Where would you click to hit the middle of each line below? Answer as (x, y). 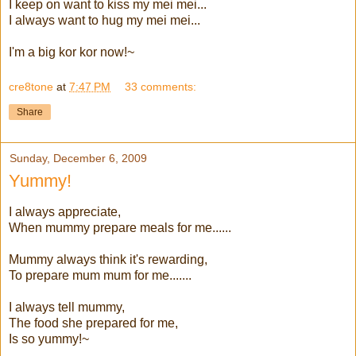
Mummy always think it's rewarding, (108, 259)
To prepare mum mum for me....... (100, 275)
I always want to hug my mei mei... (104, 21)
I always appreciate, (65, 211)
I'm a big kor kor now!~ (72, 52)
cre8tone (31, 86)
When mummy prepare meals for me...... (120, 227)
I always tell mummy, (67, 307)
